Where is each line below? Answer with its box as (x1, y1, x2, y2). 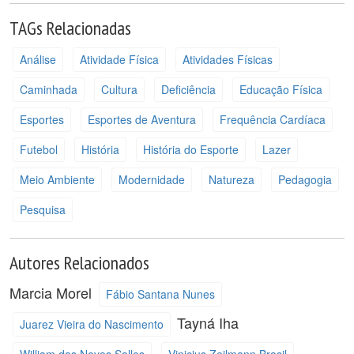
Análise (19, 51, 56, 67)
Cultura (100, 81, 137, 97)
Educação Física (239, 81, 322, 97)
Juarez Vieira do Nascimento (19, 316, 164, 332)
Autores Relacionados (9, 250, 149, 274)
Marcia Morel (9, 281, 96, 303)
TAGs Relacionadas (9, 15, 131, 40)
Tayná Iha (177, 311, 239, 333)
